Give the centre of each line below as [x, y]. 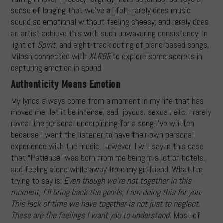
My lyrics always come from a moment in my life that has [108, 100]
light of [24, 45]
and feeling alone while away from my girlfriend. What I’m [107, 169]
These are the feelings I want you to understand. [91, 215]
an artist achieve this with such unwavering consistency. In [110, 33]
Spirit [47, 45]
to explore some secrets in [158, 56]
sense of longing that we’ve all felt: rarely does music [101, 10]
